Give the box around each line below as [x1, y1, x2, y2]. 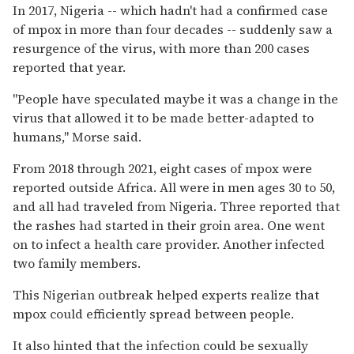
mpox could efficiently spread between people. [13, 304, 294, 322]
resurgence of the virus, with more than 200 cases [13, 39, 310, 57]
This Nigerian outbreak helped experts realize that [13, 285, 319, 303]
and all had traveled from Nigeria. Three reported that [13, 197, 340, 215]
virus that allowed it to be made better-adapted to [13, 108, 314, 126]
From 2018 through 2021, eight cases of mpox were [13, 159, 312, 177]
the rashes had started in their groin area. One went [13, 216, 325, 234]
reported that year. [13, 58, 126, 76]
